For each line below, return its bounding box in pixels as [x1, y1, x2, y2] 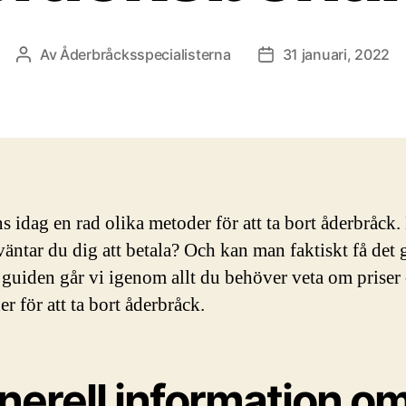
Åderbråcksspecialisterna [59, 44, 231, 63]
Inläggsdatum [265, 46, 357, 65]
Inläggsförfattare [22, 46, 137, 65]
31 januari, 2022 [282, 44, 391, 63]
